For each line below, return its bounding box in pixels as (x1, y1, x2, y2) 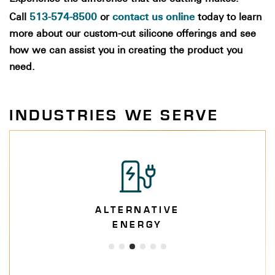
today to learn (195, 13, 261, 23)
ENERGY (112, 220, 163, 230)
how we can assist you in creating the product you (9, 46, 242, 56)
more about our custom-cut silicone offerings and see (9, 29, 256, 39)
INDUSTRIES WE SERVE (9, 107, 219, 123)
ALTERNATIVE (95, 205, 180, 215)
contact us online (112, 11, 195, 23)
